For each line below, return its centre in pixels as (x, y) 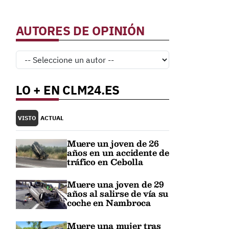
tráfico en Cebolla (105, 162)
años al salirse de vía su (118, 194)
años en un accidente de (118, 153)
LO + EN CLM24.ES (68, 90)
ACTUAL (52, 118)
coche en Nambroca (109, 203)
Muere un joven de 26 (113, 143)
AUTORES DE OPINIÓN (80, 31)
